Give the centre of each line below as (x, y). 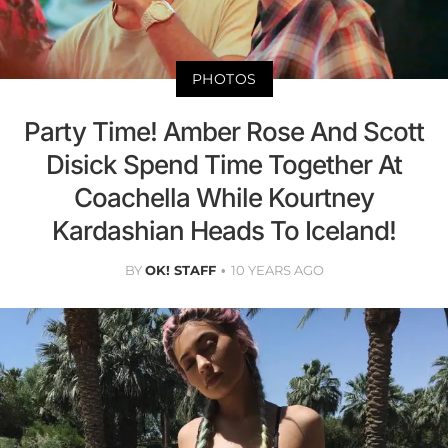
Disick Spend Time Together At (224, 164)
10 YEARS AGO (277, 269)
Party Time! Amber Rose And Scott (224, 131)
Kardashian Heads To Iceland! (224, 230)
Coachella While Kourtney (224, 197)
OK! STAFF (180, 269)
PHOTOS (224, 78)
